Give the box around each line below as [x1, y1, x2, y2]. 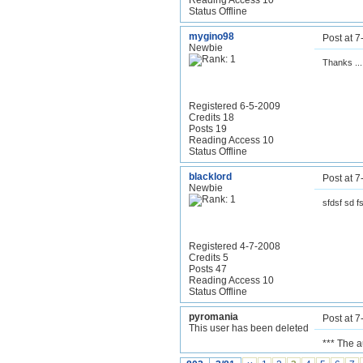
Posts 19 [189, 123, 227, 135]
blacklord [189, 171, 232, 182]
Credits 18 [189, 112, 234, 123]
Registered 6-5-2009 [189, 100, 280, 112]
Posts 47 [189, 263, 227, 275]
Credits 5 [189, 252, 228, 263]
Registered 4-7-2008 [189, 241, 280, 252]
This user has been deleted [189, 322, 309, 334]
